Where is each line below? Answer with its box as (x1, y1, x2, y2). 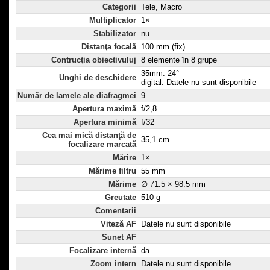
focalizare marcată (68, 140, 136, 149)
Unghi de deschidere (59, 73, 136, 83)
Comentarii (95, 206, 136, 216)
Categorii (102, 2, 136, 12)
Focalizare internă (69, 246, 136, 256)
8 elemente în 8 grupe (141, 55, 217, 65)
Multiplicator (89, 16, 136, 25)
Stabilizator (93, 29, 136, 39)
